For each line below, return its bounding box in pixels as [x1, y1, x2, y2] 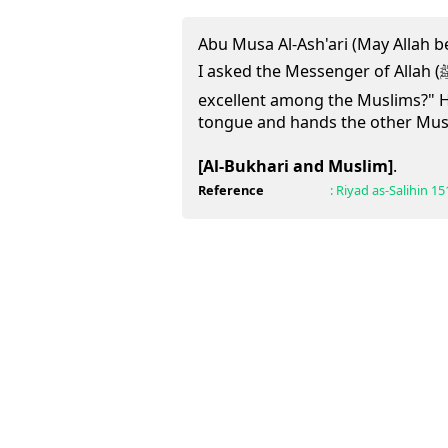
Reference [198, 181, 264, 199]
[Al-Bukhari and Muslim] [198, 155, 393, 177]
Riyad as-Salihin [335, 181, 428, 199]
